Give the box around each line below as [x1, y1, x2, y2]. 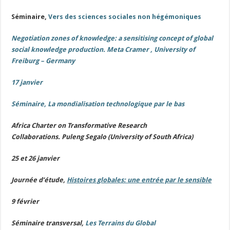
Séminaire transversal [11, 219, 82, 227]
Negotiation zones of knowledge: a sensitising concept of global [11, 34, 214, 42]
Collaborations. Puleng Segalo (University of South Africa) [11, 133, 194, 141]
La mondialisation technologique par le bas [48, 100, 185, 108]
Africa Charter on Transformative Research [11, 122, 147, 129]
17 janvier [11, 79, 43, 86]
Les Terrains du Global [85, 219, 156, 227]
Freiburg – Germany [11, 57, 75, 65]
